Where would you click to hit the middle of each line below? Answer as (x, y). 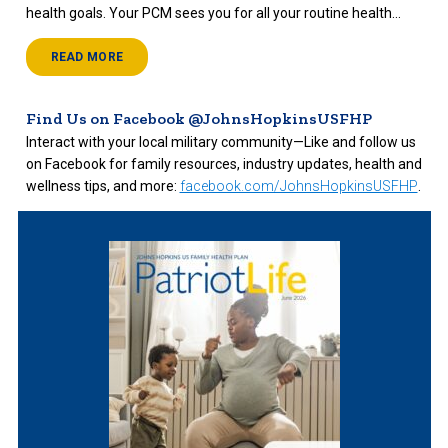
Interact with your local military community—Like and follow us (220, 142)
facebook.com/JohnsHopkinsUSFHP (298, 186)
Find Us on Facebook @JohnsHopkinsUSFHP (198, 118)
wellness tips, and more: (102, 186)
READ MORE (87, 57)
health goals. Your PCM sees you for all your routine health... (213, 13)
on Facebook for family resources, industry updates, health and (223, 164)
